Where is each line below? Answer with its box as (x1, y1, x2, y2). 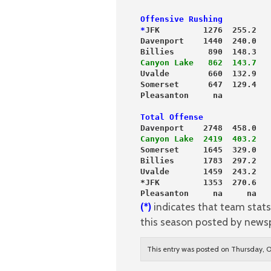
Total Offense (140, 112, 203, 122)
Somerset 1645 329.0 (140, 145, 256, 154)
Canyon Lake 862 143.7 (140, 57, 256, 67)
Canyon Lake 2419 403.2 (140, 134, 256, 143)
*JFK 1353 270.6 (140, 177, 256, 187)
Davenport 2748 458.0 (140, 123, 256, 132)
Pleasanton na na (140, 188, 256, 198)
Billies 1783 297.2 (140, 155, 256, 165)
